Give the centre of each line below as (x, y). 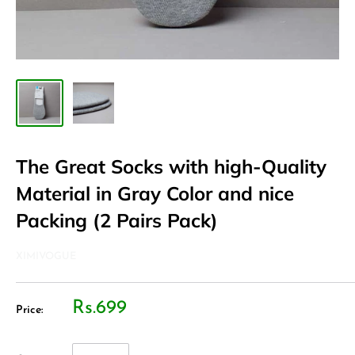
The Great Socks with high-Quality (171, 166)
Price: (29, 310)
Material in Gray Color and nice (155, 193)
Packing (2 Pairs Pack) (117, 220)
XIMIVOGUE (46, 256)
